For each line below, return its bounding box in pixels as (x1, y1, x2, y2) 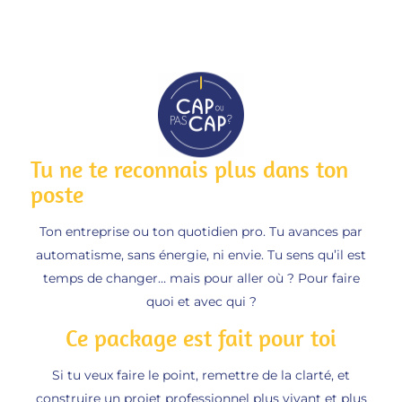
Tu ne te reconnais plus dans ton (30, 154, 348, 185)
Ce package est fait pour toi (66, 323, 336, 354)
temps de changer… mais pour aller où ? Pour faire (42, 270, 360, 287)
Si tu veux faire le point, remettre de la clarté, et (52, 367, 350, 384)
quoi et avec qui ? (145, 293, 257, 310)
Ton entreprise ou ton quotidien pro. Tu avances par (39, 223, 363, 240)
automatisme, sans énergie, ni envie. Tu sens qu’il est (36, 247, 366, 264)
